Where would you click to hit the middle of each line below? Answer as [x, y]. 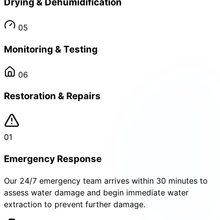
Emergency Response [53, 159]
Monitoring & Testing [51, 49]
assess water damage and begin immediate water [96, 193]
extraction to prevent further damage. [75, 205]
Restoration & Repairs [52, 96]
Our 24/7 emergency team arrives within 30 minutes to [106, 181]
